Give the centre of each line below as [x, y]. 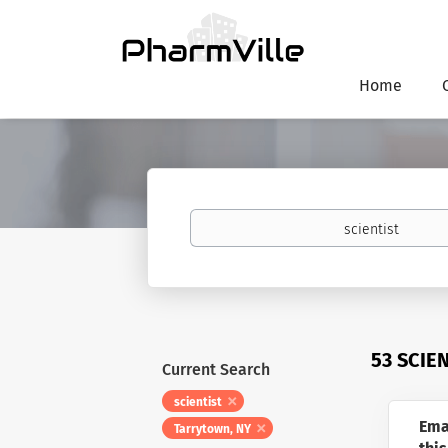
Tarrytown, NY [212, 429]
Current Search [216, 369]
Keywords [219, 217]
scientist [198, 402]
